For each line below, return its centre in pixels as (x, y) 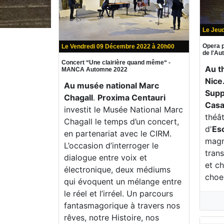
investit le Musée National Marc (123, 109)
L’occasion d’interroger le (111, 145)
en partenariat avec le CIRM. (118, 133)
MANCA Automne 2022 (94, 69)
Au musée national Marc (111, 85)
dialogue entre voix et (105, 157)
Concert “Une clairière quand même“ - (116, 62)
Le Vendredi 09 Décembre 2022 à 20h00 (118, 46)
